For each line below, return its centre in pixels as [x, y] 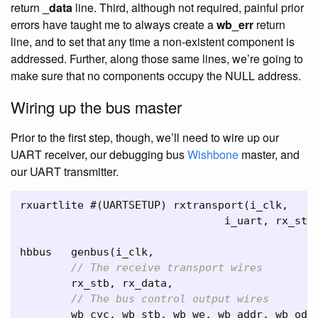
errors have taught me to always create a [114, 24]
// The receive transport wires [167, 268]
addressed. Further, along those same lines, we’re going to [157, 59]
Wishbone [213, 154]
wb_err [235, 24]
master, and [269, 154]
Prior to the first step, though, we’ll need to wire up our [145, 137]
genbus [90, 252]
